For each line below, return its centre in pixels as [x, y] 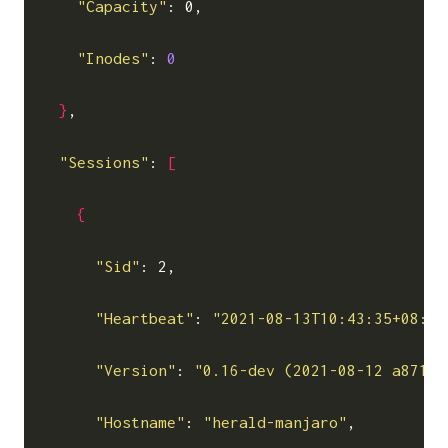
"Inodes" [113, 57]
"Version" [136, 369]
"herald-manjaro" [275, 421]
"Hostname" [140, 421]
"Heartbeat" [145, 317]
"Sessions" [104, 161]
